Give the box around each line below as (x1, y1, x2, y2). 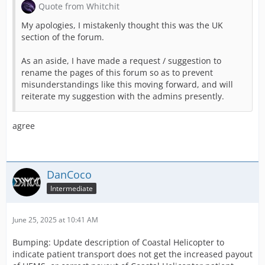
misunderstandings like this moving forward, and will (21, 78, 233, 90)
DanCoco (47, 167, 92, 182)
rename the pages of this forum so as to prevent (21, 66, 213, 78)
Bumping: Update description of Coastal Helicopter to (12, 236, 224, 248)
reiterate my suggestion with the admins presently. (21, 90, 224, 102)
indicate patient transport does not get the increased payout (12, 248, 253, 260)
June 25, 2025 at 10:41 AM (12, 214, 98, 225)
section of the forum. (21, 31, 104, 43)
